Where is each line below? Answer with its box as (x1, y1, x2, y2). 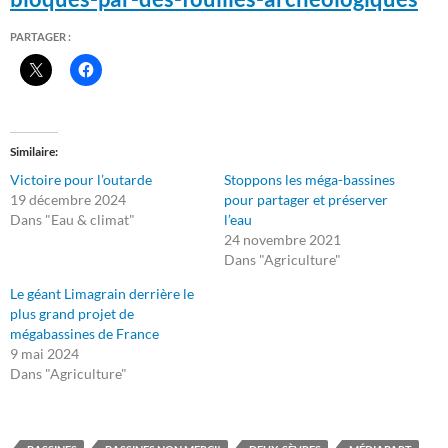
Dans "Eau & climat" (10, 211, 135, 229)
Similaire (10, 144, 55, 160)
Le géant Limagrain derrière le (10, 285, 194, 303)
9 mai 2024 (10, 345, 79, 363)
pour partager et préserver (224, 191, 388, 209)
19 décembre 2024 (10, 191, 126, 209)
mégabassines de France (10, 325, 159, 343)
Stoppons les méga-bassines (224, 171, 395, 189)
